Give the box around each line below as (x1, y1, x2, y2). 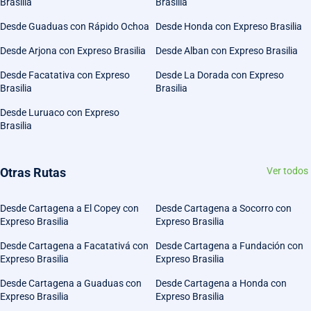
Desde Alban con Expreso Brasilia (155, 45, 298, 57)
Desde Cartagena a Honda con (155, 278, 287, 289)
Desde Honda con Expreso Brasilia (155, 21, 302, 33)
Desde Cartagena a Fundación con (155, 240, 303, 252)
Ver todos (267, 165, 308, 177)
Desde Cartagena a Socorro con (155, 203, 292, 215)
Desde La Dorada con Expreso (155, 69, 284, 81)
